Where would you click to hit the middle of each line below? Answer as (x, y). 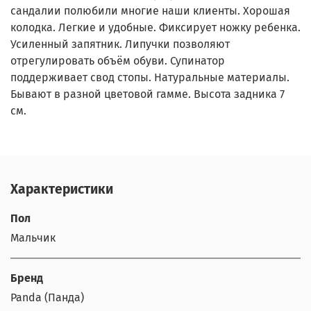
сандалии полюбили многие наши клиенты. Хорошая (150, 10)
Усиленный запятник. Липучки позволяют (120, 44)
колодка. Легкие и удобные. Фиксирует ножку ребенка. (155, 27)
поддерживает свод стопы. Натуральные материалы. (150, 77)
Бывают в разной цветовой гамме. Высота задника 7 (148, 94)
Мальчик (33, 238)
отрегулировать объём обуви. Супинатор (118, 60)
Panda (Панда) (47, 298)
